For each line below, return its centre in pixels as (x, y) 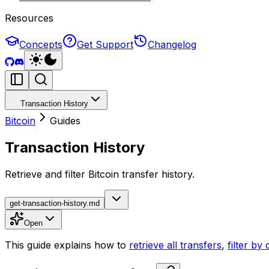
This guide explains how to (67, 245)
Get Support (105, 44)
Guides (65, 121)
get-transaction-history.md (55, 203)
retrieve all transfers (175, 245)
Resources (29, 18)
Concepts (41, 44)
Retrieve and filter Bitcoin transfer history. (100, 174)
